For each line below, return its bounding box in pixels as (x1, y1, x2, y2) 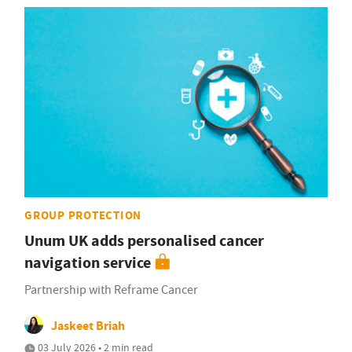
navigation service (24, 251, 151, 273)
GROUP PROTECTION (24, 207, 141, 223)
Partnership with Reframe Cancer (24, 281, 198, 298)
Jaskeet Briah (51, 317, 125, 334)
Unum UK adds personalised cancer (24, 229, 264, 251)
